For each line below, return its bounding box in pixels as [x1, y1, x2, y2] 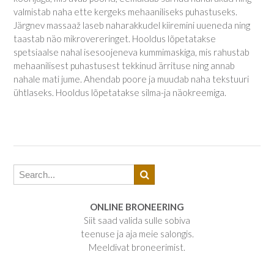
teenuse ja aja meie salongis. [80, 228, 194, 239]
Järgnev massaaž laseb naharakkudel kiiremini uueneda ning [13, 19, 250, 31]
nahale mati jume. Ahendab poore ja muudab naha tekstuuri [13, 73, 249, 84]
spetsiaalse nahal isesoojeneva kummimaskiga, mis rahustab [13, 46, 250, 57]
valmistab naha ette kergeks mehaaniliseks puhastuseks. [13, 6, 237, 17]
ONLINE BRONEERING [90, 201, 184, 212]
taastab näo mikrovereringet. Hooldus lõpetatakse [13, 32, 216, 44]
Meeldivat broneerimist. [89, 242, 185, 253]
